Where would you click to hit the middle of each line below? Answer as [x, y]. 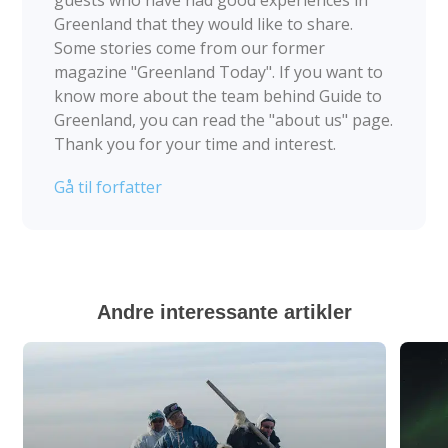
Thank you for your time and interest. [195, 143]
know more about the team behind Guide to [218, 95]
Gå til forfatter [108, 186]
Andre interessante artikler [224, 311]
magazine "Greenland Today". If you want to [219, 71]
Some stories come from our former [190, 47]
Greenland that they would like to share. [204, 23]
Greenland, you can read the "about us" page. [224, 119]
